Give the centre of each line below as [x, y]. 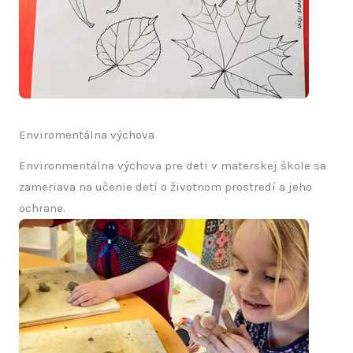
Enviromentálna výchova [87, 135]
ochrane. [42, 208]
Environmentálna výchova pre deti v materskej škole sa [173, 166]
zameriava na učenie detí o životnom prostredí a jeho [165, 187]
